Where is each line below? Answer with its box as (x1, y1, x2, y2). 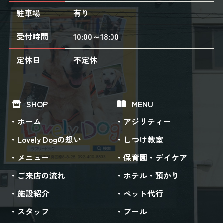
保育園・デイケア (123, 151, 188, 163)
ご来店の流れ (17, 169, 65, 181)
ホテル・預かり (123, 169, 180, 181)
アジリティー (123, 115, 172, 127)
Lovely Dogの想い (17, 133, 81, 145)
